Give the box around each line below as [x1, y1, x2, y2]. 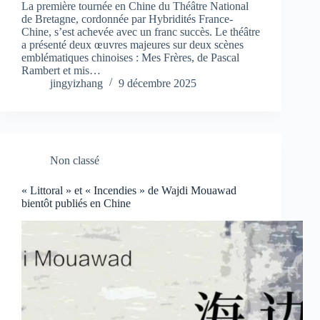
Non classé [50, 154, 99, 167]
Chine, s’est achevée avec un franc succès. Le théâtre [21, 26, 260, 39]
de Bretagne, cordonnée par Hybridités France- [21, 13, 233, 26]
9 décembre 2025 [119, 77, 196, 90]
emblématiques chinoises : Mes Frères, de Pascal [21, 51, 239, 64]
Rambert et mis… [21, 64, 101, 77]
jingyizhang [50, 77, 103, 90]
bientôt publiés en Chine [21, 197, 131, 210]
